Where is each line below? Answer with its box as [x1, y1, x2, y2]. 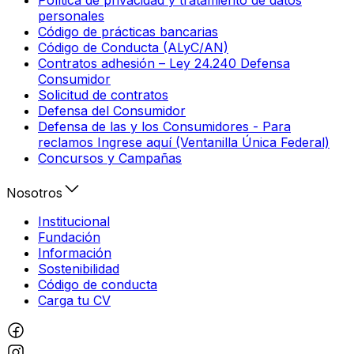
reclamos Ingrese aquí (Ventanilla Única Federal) [38, 134, 330, 150]
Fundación [38, 228, 100, 245]
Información [38, 244, 111, 261]
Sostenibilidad [38, 260, 119, 277]
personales [38, 7, 104, 24]
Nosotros [6, 184, 62, 201]
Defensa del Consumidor [38, 102, 186, 119]
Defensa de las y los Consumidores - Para [38, 118, 291, 134]
